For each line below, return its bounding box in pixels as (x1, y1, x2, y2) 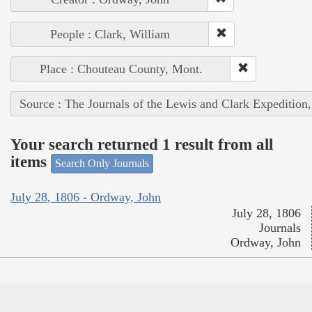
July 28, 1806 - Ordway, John (10, 190, 161, 205)
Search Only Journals (55, 157, 149, 169)
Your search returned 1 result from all (10, 136, 273, 154)
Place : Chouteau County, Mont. (39, 61, 203, 76)
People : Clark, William (50, 26, 170, 41)
